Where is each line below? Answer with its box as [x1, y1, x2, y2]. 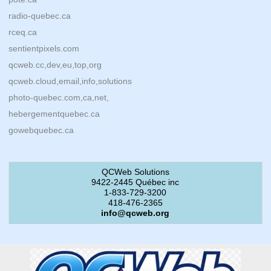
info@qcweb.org [101, 208, 170, 218]
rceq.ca [8, 27, 37, 37]
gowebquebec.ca [8, 125, 74, 135]
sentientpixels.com [8, 44, 79, 53]
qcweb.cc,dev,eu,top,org [8, 60, 102, 70]
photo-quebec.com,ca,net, [8, 93, 109, 102]
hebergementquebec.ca [8, 109, 100, 119]
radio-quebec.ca [8, 11, 71, 21]
